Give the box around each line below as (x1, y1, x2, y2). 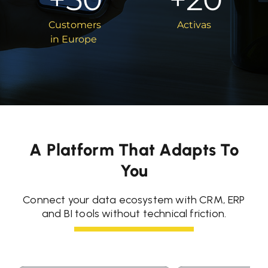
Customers (48, 19, 102, 31)
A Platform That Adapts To (29, 140, 239, 160)
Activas (177, 19, 212, 31)
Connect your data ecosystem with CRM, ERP (23, 193, 245, 207)
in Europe (50, 33, 98, 45)
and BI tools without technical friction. (41, 207, 227, 221)
